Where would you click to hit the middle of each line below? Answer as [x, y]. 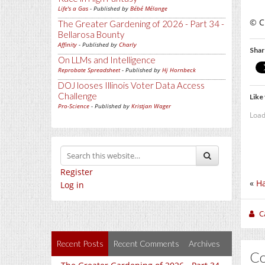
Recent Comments [146, 244]
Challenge [77, 96]
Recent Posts [80, 244]
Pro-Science [74, 106]
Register [77, 172]
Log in [72, 185]
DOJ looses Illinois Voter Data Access [131, 85]
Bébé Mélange [149, 9]
